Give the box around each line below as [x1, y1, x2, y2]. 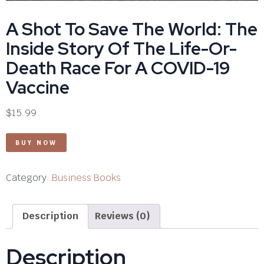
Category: [6, 171, 52, 184]
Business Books [52, 171, 121, 184]
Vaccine [6, 75, 70, 100]
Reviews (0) [95, 210, 150, 223]
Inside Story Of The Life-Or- [6, 37, 237, 61]
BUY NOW [15, 138, 57, 147]
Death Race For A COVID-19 [6, 56, 230, 80]
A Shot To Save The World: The [6, 17, 258, 41]
